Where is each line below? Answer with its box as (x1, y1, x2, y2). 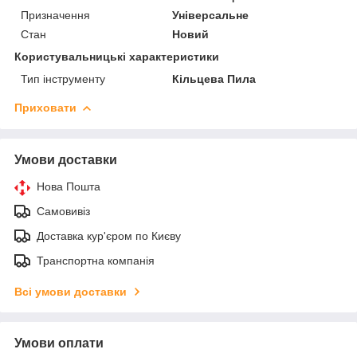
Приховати (14, 100, 76, 114)
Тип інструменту (21, 72, 105, 85)
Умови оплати (14, 335, 104, 350)
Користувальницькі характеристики (14, 49, 219, 63)
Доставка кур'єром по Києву (37, 229, 181, 242)
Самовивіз (37, 204, 90, 218)
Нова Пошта (37, 179, 100, 193)
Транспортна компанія (37, 253, 155, 267)
